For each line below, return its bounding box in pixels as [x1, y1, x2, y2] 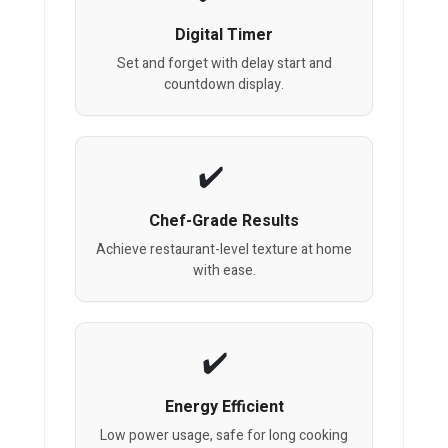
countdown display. [164, 74, 284, 96]
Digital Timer [175, 23, 273, 48]
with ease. [192, 260, 256, 282]
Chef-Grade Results [149, 209, 299, 234]
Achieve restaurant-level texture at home [96, 239, 352, 261]
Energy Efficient [164, 395, 284, 420]
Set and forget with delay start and [116, 53, 332, 75]
